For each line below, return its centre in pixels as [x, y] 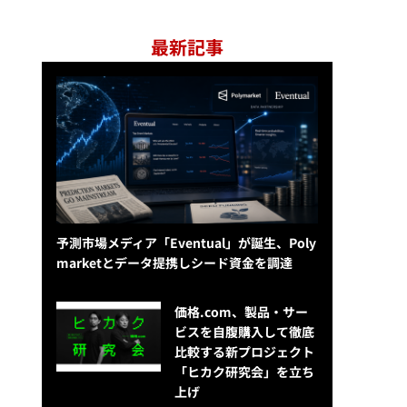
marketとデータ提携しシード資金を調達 [174, 263]
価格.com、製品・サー [241, 312]
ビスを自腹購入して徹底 [244, 332]
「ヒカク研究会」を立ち [244, 372]
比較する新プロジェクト [244, 352]
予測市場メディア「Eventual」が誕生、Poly [186, 243]
